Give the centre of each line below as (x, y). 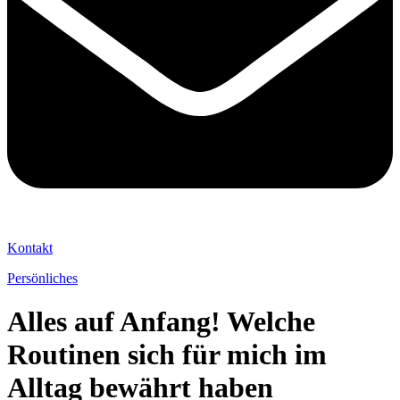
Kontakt (30, 247)
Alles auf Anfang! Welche (161, 322)
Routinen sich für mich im (167, 355)
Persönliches (42, 278)
